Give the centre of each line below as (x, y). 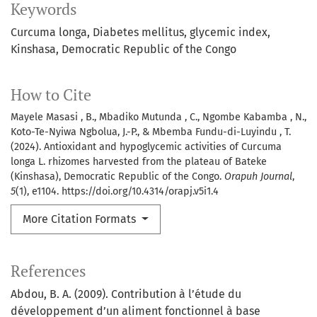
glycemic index (229, 33)
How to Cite (51, 95)
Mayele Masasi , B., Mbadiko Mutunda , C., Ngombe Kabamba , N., (158, 117)
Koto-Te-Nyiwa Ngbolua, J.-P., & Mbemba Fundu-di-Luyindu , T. (151, 132)
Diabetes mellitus (138, 33)
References (48, 271)
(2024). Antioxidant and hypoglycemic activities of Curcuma (146, 147)
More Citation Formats (81, 219)
